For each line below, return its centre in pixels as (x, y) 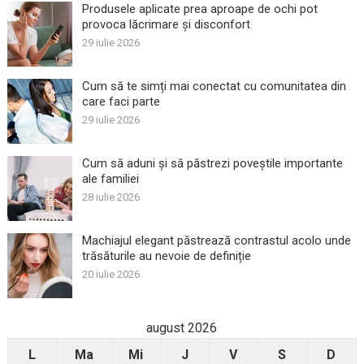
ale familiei (110, 179)
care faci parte (121, 102)
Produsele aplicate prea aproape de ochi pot (199, 9)
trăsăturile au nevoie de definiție (166, 256)
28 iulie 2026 (110, 197)
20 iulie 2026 (110, 275)
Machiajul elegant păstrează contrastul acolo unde (216, 241)
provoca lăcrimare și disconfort (166, 25)
